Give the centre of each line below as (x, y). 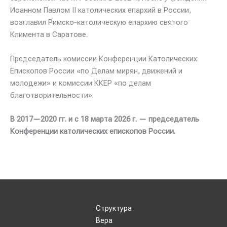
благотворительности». (52, 95)
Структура (113, 208)
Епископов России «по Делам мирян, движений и (96, 71)
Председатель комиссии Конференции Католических (104, 59)
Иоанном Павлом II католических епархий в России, (101, 10)
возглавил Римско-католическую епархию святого (99, 23)
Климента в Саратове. (49, 35)
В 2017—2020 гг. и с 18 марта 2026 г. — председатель (105, 119)
